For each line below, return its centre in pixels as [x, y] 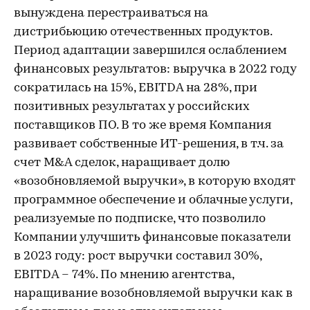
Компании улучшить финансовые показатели [153, 238]
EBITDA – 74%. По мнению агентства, [124, 275]
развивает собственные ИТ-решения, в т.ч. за [149, 144]
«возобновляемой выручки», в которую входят [155, 182]
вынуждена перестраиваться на [111, 13]
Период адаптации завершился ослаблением [151, 51]
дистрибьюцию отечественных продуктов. [143, 32]
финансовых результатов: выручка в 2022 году [155, 70]
